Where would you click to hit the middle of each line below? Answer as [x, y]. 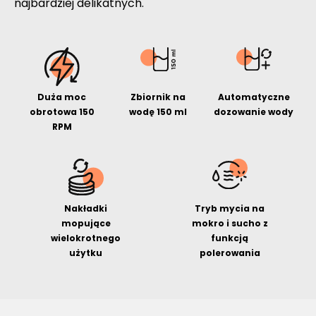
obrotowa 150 [62, 112]
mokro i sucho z [230, 224]
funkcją [230, 238]
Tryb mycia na [230, 209]
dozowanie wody [254, 112]
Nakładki [86, 209]
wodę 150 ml [158, 112]
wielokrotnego [86, 238]
